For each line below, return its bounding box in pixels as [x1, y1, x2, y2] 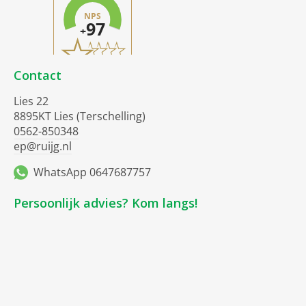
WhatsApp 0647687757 [33, 165, 151, 180]
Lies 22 [14, 94, 48, 109]
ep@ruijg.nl [14, 139, 72, 154]
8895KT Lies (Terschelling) [14, 109, 145, 124]
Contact [14, 67, 61, 84]
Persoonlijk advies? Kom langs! [14, 194, 197, 211]
